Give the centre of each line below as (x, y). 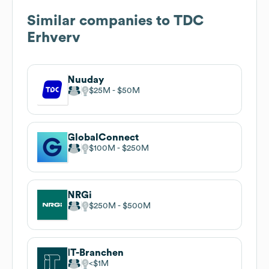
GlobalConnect (103, 137)
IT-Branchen (95, 252)
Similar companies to (100, 21)
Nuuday (86, 80)
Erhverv (54, 38)
